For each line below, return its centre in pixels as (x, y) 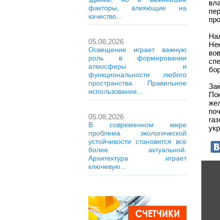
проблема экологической (137, 133)
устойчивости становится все (137, 141)
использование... (116, 91)
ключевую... (107, 166)
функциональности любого (137, 75)
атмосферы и (137, 66)
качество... (105, 16)
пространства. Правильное (137, 83)
